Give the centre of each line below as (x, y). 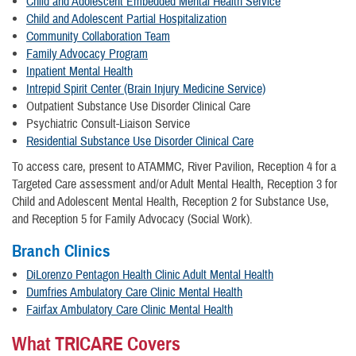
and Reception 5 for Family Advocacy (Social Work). (132, 219)
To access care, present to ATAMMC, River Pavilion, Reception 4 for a (174, 166)
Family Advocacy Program (87, 54)
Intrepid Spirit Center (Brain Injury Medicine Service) (146, 89)
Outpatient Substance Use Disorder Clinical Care (138, 106)
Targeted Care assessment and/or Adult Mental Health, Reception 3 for (174, 184)
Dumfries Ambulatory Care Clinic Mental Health (134, 292)
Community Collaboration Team (98, 36)
